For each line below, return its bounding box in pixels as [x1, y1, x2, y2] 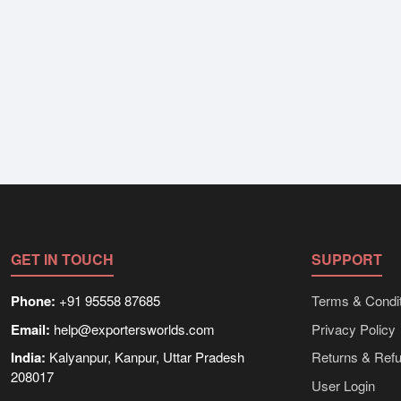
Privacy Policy [311, 319, 396, 338]
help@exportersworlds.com [50, 319, 215, 338]
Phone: [11, 291, 55, 311]
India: [11, 347, 46, 368]
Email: [11, 319, 50, 339]
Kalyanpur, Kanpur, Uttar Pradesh [46, 347, 244, 367]
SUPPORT [311, 249, 382, 269]
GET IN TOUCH [11, 249, 114, 269]
